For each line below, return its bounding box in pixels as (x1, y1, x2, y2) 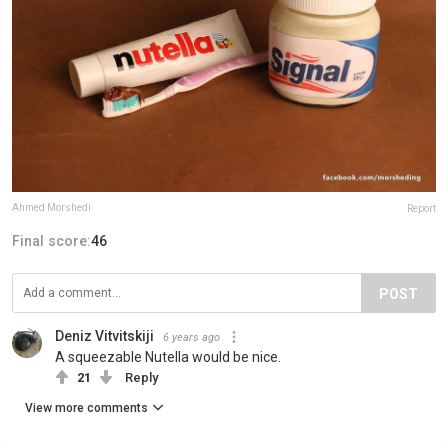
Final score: (12, 232, 91, 249)
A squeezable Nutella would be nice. (55, 348, 281, 365)
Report (407, 202, 436, 214)
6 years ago (163, 330, 220, 344)
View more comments (25, 400, 148, 415)
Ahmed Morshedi (12, 201, 91, 213)
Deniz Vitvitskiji (55, 327, 154, 344)
